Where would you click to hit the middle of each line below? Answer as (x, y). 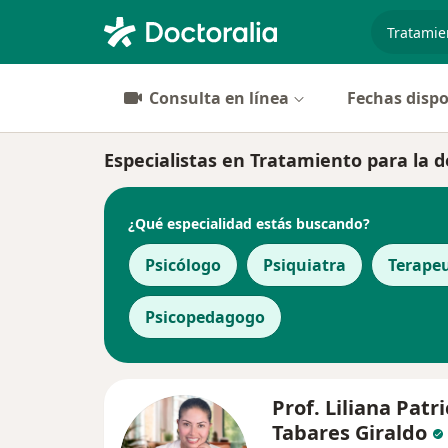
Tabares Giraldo (349, 432)
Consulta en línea (219, 98)
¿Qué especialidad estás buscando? (249, 223)
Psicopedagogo (205, 317)
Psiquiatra (304, 265)
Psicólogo (183, 265)
